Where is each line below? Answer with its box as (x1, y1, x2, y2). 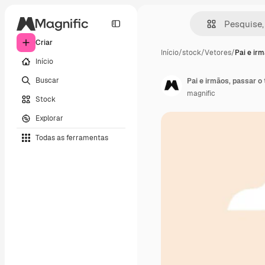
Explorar (35, 113, 63, 123)
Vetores (205, 48, 231, 57)
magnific (187, 89, 215, 98)
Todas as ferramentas (35, 132, 108, 143)
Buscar (35, 75, 59, 85)
